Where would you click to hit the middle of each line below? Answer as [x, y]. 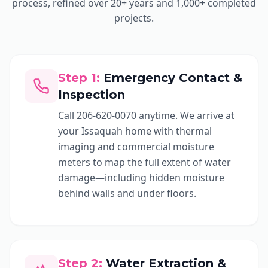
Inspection [92, 95]
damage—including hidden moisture [141, 178]
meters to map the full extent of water [144, 162]
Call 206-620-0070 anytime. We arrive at [146, 115]
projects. [134, 18]
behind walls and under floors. [127, 193]
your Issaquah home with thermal [135, 131]
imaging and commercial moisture [136, 147]
